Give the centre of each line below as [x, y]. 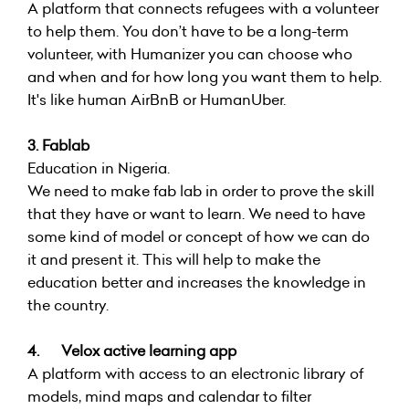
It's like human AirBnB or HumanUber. [157, 100]
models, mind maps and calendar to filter [169, 396]
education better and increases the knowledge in [197, 282]
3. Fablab [58, 145]
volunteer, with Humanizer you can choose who [190, 54]
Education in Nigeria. [99, 168]
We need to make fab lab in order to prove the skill [201, 191]
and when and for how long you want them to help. [204, 77]
